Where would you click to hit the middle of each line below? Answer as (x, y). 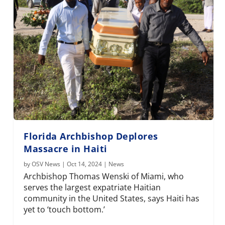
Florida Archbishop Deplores (91, 136)
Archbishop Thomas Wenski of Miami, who (104, 176)
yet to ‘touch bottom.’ (65, 209)
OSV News (46, 164)
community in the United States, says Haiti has (112, 198)
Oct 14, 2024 (85, 164)
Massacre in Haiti (66, 148)
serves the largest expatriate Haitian (92, 187)
